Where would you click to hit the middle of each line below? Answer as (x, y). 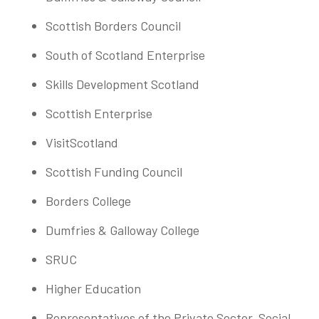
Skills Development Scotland (122, 84)
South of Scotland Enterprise (125, 55)
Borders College (88, 201)
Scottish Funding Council (114, 172)
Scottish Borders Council (113, 26)
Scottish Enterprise (99, 114)
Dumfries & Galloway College (122, 230)
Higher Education (93, 289)
